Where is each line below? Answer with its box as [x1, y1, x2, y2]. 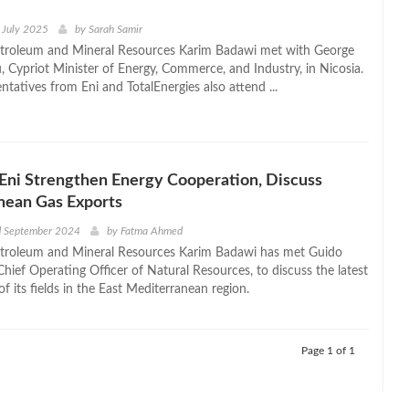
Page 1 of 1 [301, 345, 355, 357]
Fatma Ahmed [120, 225, 183, 237]
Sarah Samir [88, 23, 142, 35]
